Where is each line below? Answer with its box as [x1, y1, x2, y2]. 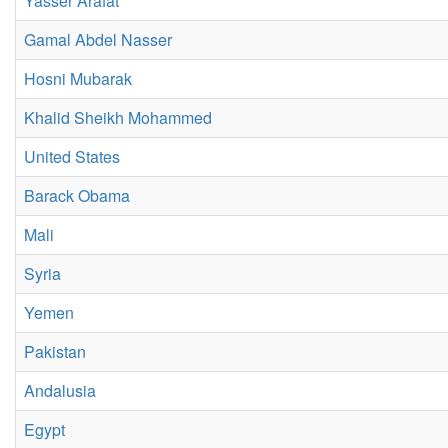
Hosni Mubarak [24, 67, 132, 90]
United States [24, 145, 120, 168]
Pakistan [24, 340, 86, 363]
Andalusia [24, 379, 96, 402]
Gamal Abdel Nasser [24, 28, 172, 51]
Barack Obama [24, 184, 130, 207]
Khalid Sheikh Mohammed [24, 106, 212, 129]
